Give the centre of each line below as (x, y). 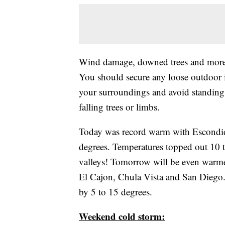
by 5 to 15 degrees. (116, 192)
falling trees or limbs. (119, 107)
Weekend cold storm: (122, 216)
